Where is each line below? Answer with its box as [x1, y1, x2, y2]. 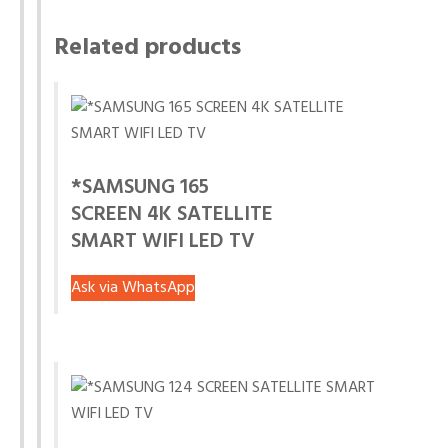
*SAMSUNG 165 [71, 170, 209, 204]
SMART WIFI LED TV [71, 224, 255, 258]
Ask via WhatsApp [71, 275, 195, 301]
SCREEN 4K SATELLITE [71, 197, 273, 231]
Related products [54, 29, 241, 67]
